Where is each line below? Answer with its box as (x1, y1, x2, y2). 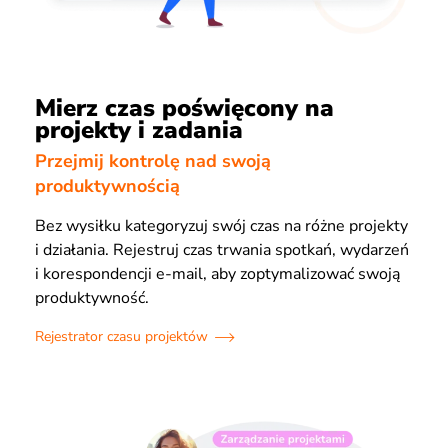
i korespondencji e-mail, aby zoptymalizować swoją (35, 262, 400, 285)
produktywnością (35, 173, 180, 198)
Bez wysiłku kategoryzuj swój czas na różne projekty (35, 214, 408, 237)
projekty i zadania (35, 114, 243, 147)
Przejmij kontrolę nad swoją (35, 148, 271, 173)
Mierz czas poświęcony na (35, 92, 334, 125)
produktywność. (35, 286, 149, 309)
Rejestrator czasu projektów (35, 326, 208, 346)
